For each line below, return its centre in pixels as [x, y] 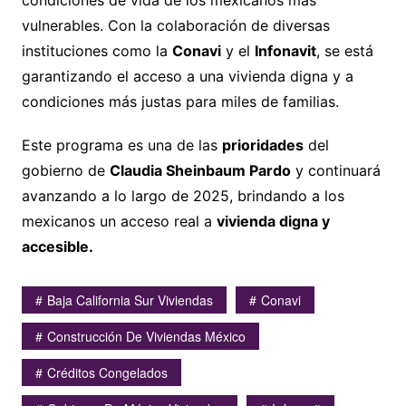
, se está [344, 51]
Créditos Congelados [107, 373]
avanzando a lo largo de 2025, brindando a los [183, 196]
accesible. [57, 247]
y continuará [335, 171]
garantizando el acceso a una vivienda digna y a [187, 77]
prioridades [262, 145]
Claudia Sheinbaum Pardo [200, 171]
